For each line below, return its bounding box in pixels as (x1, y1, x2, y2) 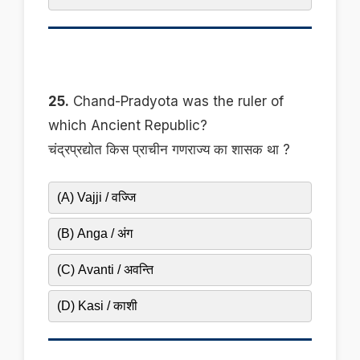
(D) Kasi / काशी (57, 299, 137, 313)
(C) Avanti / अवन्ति (57, 263, 153, 277)
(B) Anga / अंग (57, 227, 133, 241)
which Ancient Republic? (48, 117, 207, 134)
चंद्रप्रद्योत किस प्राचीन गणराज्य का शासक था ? (48, 141, 290, 158)
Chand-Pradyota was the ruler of (69, 93, 284, 110)
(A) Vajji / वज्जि (57, 190, 136, 205)
